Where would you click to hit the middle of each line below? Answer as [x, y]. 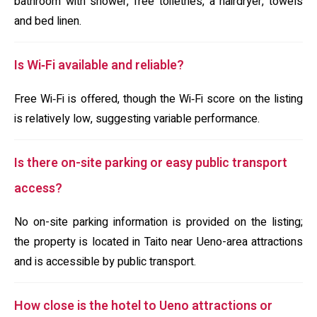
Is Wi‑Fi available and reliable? [99, 65]
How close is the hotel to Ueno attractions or [143, 306]
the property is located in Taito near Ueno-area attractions [158, 242]
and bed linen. [48, 21]
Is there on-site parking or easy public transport [151, 163]
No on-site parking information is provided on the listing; [158, 222]
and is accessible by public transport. [105, 262]
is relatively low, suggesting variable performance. [137, 119]
